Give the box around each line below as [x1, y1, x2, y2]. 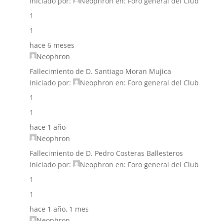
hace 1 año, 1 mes [29, 204, 89, 214]
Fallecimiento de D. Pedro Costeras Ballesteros [29, 148, 183, 158]
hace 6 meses [29, 40, 74, 50]
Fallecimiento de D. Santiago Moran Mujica [29, 67, 171, 76]
